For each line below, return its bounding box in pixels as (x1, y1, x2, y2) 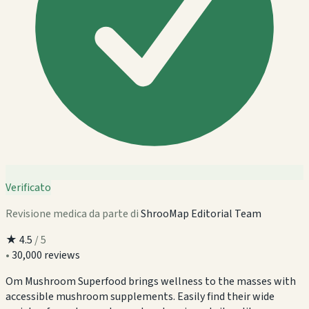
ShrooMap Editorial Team (141, 206, 261, 221)
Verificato (6, 179, 51, 195)
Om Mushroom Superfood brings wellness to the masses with (6, 273, 296, 289)
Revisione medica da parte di (6, 206, 141, 221)
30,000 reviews (12, 247, 80, 263)
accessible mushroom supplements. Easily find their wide (6, 288, 275, 304)
